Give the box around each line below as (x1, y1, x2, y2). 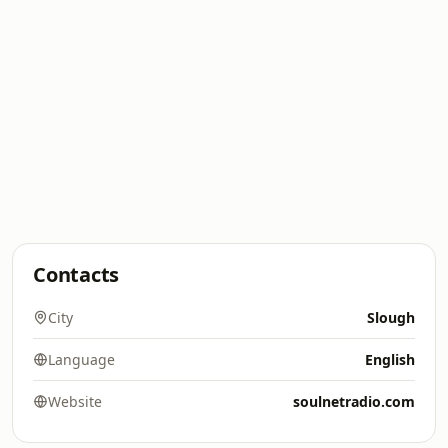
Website (48, 392, 102, 411)
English (365, 350, 415, 369)
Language (48, 350, 115, 369)
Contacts (33, 261, 120, 288)
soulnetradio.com (293, 392, 415, 411)
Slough (367, 308, 415, 327)
